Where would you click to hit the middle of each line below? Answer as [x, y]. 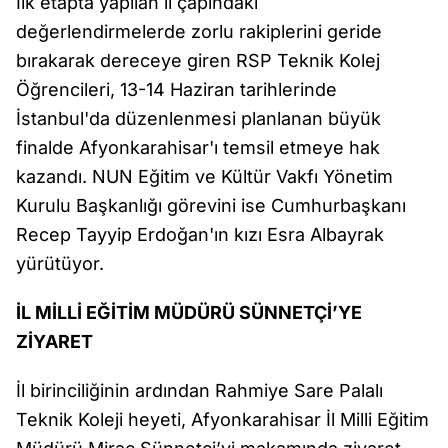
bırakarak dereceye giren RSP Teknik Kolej [198, 60]
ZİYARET [54, 341]
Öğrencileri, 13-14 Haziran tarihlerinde [176, 89]
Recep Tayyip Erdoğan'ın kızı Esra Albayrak [200, 234]
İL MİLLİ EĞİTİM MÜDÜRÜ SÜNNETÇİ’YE [189, 312]
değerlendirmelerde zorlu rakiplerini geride [199, 31]
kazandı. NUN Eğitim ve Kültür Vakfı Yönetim [204, 176]
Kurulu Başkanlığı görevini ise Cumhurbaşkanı [211, 205]
